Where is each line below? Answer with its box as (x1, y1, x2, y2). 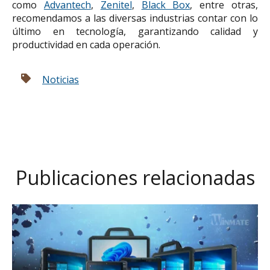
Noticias (42, 72, 79, 86)
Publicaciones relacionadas (15, 164, 255, 190)
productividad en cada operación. (12, 37, 165, 51)
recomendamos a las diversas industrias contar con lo (12, 11, 258, 25)
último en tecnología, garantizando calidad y (12, 24, 258, 38)
